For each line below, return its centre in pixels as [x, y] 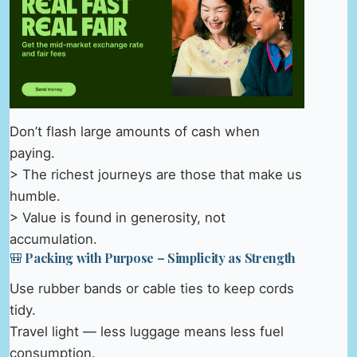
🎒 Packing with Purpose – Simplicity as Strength [153, 258]
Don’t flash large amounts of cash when [135, 132]
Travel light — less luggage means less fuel [147, 331]
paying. [32, 153]
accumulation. [53, 239]
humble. [35, 196]
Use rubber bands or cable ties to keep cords [152, 288]
